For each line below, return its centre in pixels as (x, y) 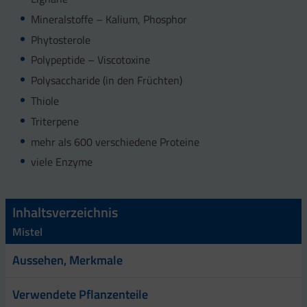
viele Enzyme (61, 162)
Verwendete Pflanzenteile (80, 295)
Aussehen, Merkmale (67, 260)
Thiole (45, 101)
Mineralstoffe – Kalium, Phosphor (109, 19)
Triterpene (54, 121)
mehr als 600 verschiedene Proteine (115, 142)
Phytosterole (60, 39)
